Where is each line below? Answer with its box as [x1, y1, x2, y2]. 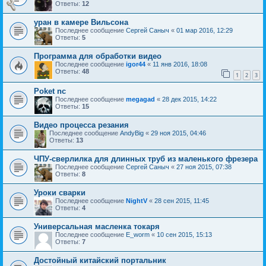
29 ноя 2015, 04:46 [151, 129, 206, 137]
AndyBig [120, 129, 144, 137]
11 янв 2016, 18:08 [153, 61, 207, 68]
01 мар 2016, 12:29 [176, 27, 233, 34]
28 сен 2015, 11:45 [154, 197, 209, 205]
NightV [126, 197, 147, 205]
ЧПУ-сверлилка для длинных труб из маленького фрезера [34, 154, 258, 164]
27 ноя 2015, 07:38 [176, 163, 232, 171]
